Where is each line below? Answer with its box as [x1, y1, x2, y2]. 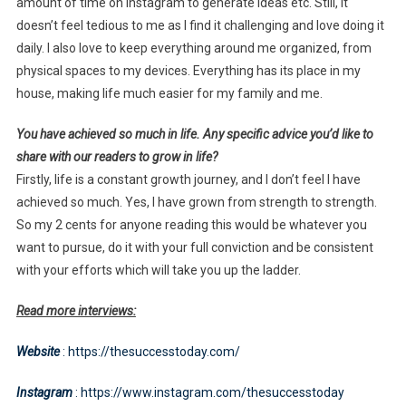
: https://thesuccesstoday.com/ [62, 344, 240, 360]
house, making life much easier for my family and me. [15, 86, 323, 101]
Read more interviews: [15, 304, 136, 319]
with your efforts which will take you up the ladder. [15, 263, 301, 278]
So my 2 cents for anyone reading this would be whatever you [15, 217, 367, 233]
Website [15, 344, 63, 360]
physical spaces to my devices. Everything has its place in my [15, 63, 361, 79]
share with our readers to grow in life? [15, 150, 217, 165]
